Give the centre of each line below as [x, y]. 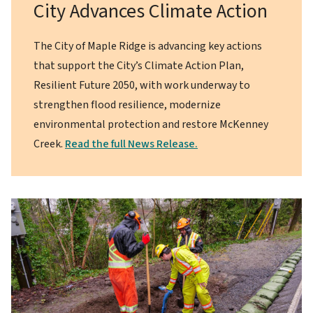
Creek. [49, 144]
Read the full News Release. [131, 144]
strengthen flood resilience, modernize [127, 104]
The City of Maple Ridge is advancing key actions [148, 46]
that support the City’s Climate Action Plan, [139, 65]
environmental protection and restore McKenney [151, 124]
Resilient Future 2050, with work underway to [142, 85]
